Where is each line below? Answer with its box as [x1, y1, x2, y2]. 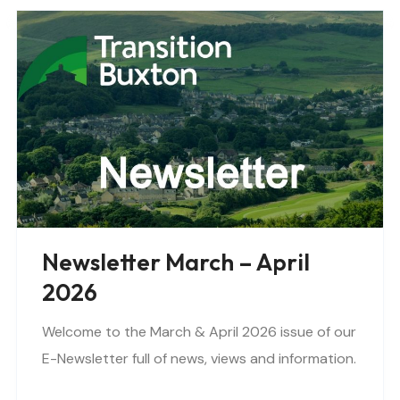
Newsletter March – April [42, 247, 310, 278]
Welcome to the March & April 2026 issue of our [42, 322, 356, 342]
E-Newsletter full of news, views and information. [42, 349, 356, 369]
